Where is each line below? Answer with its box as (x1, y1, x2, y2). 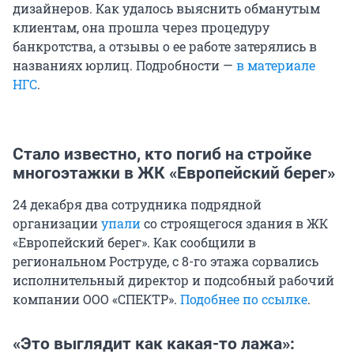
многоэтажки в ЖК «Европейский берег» (13, 164, 335, 183)
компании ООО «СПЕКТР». (13, 291, 180, 308)
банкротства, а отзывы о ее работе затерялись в (13, 38, 317, 55)
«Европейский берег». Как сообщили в (13, 234, 256, 251)
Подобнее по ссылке (180, 291, 307, 308)
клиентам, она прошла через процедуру (13, 19, 269, 36)
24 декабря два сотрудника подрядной (13, 196, 262, 213)
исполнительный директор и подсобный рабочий (13, 272, 334, 289)
